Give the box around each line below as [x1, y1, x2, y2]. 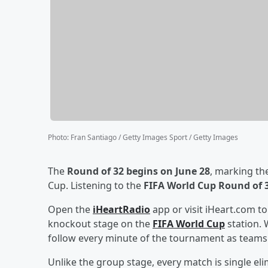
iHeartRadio [93, 202, 150, 216]
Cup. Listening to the [48, 178, 144, 192]
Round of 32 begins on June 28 [67, 164, 210, 178]
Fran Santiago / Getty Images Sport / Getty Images [71, 132, 238, 142]
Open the [48, 202, 93, 216]
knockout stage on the [48, 217, 153, 230]
